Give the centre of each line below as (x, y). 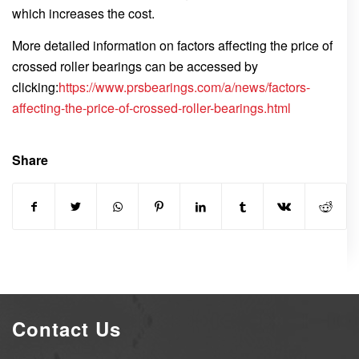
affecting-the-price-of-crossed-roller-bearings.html (151, 107)
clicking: (35, 87)
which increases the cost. (83, 13)
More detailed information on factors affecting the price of (172, 45)
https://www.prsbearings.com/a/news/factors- (184, 87)
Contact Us (67, 329)
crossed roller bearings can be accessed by (135, 66)
